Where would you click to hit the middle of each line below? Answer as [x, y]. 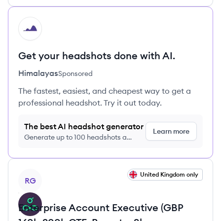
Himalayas [38, 73]
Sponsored [75, 74]
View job [34, 174]
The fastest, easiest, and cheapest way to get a [105, 91]
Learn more [171, 131]
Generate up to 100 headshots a [75, 137]
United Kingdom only [169, 174]
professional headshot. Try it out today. [90, 103]
